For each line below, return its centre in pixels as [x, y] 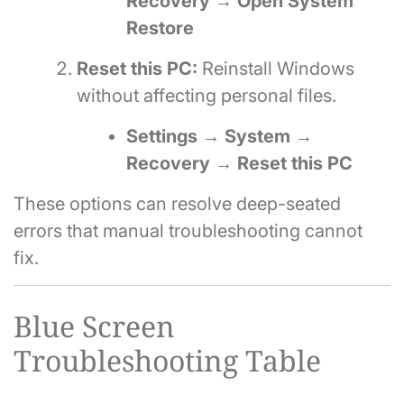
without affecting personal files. [207, 95]
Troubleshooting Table [167, 361]
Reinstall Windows [276, 68]
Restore [160, 28]
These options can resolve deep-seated [177, 203]
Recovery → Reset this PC [239, 163]
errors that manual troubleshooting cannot [188, 230]
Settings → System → [220, 136]
